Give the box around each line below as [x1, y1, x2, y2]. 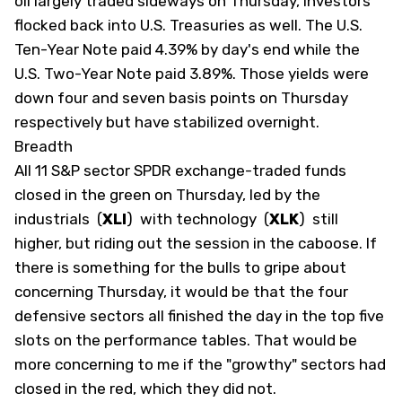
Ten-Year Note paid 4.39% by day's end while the [14, 40, 360, 58]
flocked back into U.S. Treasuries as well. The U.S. [14, 16, 363, 34]
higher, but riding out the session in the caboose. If [14, 234, 377, 252]
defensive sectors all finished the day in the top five [14, 307, 384, 325]
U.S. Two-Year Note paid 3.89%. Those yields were [14, 65, 369, 83]
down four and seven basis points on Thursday [14, 89, 348, 107]
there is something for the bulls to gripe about [14, 258, 346, 276]
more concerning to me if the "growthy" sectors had [14, 355, 386, 373]
